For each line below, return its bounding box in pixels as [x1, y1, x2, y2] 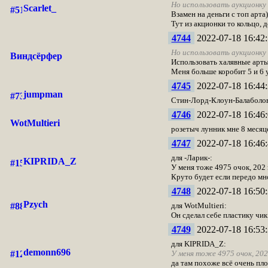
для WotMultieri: [170, 201, 227, 210]
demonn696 [23, 247, 71, 257]
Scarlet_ [23, 3, 56, 13]
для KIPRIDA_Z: [170, 239, 226, 248]
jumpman [23, 89, 63, 99]
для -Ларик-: [170, 153, 212, 162]
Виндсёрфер [10, 51, 62, 61]
